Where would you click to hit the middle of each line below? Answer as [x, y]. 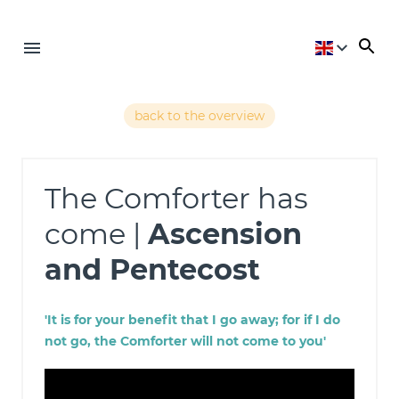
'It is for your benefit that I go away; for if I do [192, 320]
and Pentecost [152, 269]
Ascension [225, 234]
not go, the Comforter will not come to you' [185, 341]
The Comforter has [176, 198]
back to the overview [199, 116]
